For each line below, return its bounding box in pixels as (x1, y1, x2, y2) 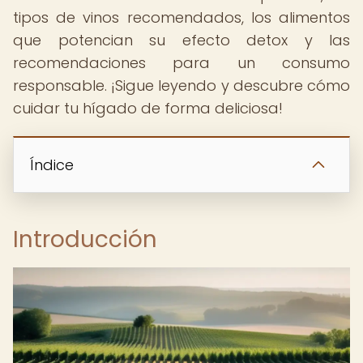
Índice (30, 155, 74, 175)
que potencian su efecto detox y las (13, 30, 350, 50)
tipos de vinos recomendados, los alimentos (13, 7, 350, 28)
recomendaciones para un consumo (13, 53, 350, 73)
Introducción (13, 224, 157, 255)
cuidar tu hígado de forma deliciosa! (13, 98, 283, 118)
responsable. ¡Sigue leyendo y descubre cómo (13, 75, 350, 96)
